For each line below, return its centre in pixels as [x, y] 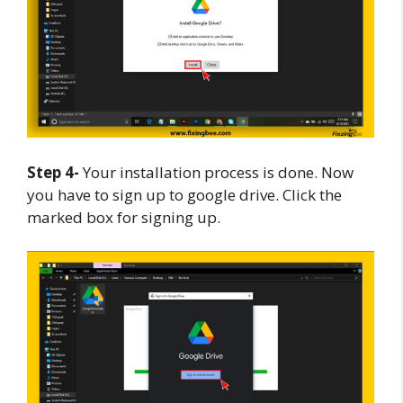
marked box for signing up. [124, 217]
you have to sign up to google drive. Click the [184, 194]
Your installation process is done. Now [216, 172]
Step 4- [53, 172]
